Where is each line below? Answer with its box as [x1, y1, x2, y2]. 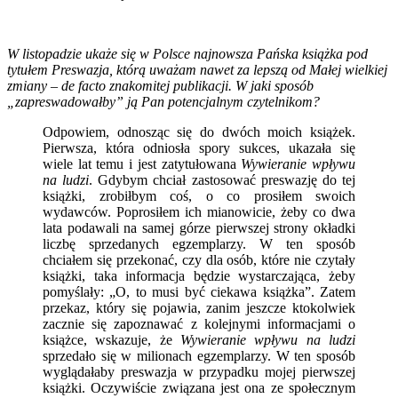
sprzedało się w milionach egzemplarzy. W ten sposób [43, 347, 355, 363]
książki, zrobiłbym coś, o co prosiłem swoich [43, 187, 355, 203]
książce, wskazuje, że [43, 331, 180, 347]
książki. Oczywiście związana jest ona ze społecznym [43, 379, 355, 395]
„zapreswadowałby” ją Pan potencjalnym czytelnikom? [7, 93, 320, 109]
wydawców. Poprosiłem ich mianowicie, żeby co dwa [43, 203, 355, 219]
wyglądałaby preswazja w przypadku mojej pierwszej [43, 363, 355, 379]
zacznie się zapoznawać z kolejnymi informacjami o [43, 315, 355, 331]
